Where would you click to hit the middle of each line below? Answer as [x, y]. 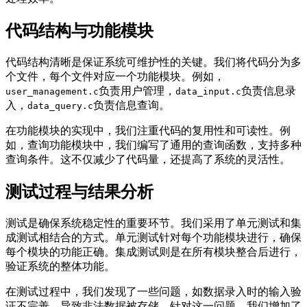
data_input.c [208, 92]
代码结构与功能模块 [79, 31]
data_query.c [60, 106]
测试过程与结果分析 [79, 192]
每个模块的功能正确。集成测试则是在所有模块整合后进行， [153, 251]
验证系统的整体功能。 [60, 266]
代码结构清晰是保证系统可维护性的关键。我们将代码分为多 [153, 62]
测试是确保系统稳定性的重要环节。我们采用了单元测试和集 [153, 223]
